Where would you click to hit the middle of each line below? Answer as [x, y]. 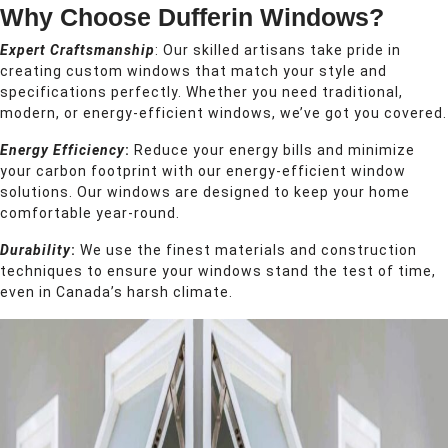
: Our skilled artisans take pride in [278, 50]
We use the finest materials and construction [246, 250]
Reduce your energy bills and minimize [274, 150]
